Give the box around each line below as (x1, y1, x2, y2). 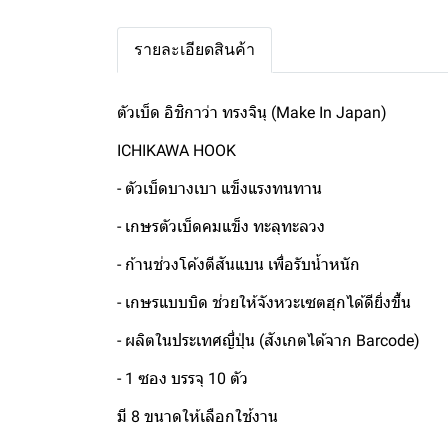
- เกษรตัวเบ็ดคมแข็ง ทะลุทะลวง (117, 217, 325, 236)
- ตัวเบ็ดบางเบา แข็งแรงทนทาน (117, 179, 322, 198)
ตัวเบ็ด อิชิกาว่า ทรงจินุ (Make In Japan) (117, 103, 387, 122)
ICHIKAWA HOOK (117, 141, 236, 160)
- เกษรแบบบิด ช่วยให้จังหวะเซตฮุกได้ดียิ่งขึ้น (117, 293, 411, 312)
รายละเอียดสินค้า (134, 40, 255, 59)
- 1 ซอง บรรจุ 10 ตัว (117, 369, 248, 388)
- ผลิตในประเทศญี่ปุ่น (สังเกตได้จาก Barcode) (117, 331, 420, 350)
